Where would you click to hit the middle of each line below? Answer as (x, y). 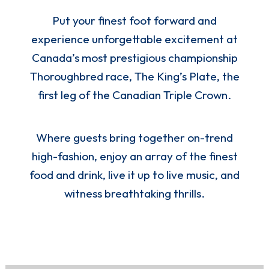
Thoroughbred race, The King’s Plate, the (134, 77)
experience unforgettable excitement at (134, 39)
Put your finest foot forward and (134, 21)
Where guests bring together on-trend (134, 138)
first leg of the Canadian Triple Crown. (134, 95)
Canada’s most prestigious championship (134, 58)
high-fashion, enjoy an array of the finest (134, 156)
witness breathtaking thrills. (134, 194)
